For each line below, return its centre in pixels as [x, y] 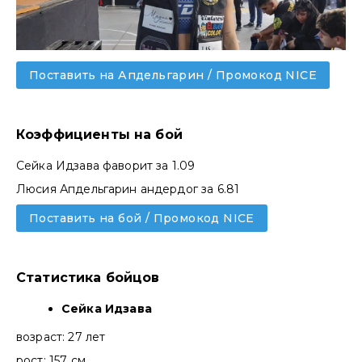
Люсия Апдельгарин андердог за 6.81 [128, 189]
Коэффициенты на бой [99, 135]
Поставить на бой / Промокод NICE [142, 219]
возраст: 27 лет [63, 337]
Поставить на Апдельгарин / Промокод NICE [173, 76]
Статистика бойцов [88, 278]
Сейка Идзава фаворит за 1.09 [106, 166]
